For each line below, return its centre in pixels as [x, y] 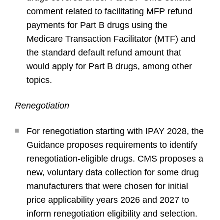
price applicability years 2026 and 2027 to [108, 200]
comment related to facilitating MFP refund [110, 11]
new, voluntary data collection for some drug [113, 172]
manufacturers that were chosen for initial [107, 186]
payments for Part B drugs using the [97, 25]
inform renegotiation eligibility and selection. [112, 214]
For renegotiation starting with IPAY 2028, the [115, 131]
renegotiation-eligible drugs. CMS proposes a [115, 159]
